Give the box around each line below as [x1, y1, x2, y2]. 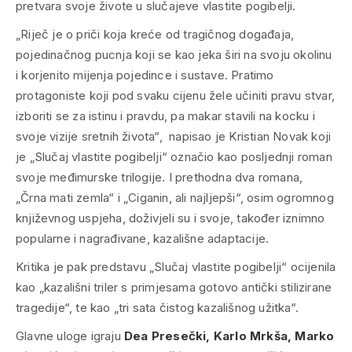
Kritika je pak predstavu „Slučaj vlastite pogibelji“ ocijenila [16, 258, 336, 274]
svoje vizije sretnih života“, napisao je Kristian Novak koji [16, 128, 332, 144]
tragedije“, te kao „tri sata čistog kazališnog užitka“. [16, 299, 299, 315]
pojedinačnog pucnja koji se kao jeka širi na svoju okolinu [16, 46, 332, 62]
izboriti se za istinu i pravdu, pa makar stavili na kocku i [16, 108, 315, 123]
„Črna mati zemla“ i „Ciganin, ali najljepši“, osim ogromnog [16, 189, 334, 205]
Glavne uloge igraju [16, 328, 124, 343]
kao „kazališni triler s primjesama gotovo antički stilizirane [16, 279, 332, 295]
